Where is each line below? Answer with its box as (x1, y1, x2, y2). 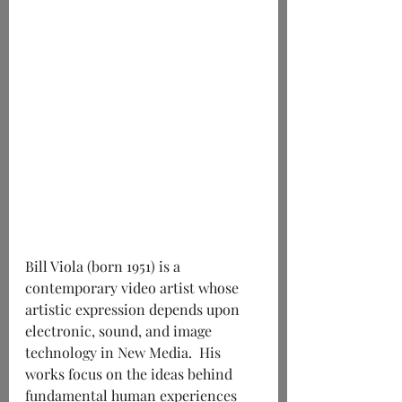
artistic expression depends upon (25, 299, 243, 319)
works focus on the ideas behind (25, 363, 236, 383)
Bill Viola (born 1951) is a (25, 256, 184, 275)
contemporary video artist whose (25, 277, 242, 297)
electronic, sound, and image (25, 320, 215, 340)
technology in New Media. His (25, 342, 224, 362)
